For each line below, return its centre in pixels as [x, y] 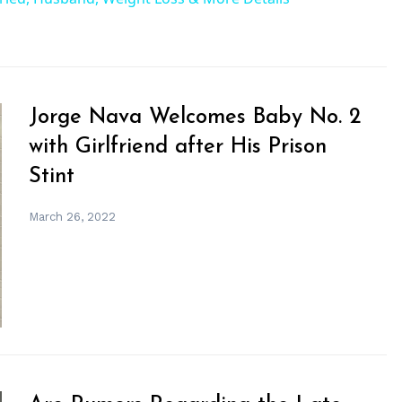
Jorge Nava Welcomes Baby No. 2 [196, 117]
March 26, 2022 [73, 216]
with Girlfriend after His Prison [178, 147]
